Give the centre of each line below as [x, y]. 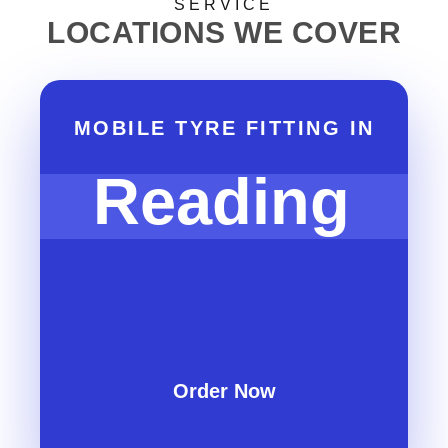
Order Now [224, 391]
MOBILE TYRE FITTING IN [224, 128]
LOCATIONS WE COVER [224, 32]
